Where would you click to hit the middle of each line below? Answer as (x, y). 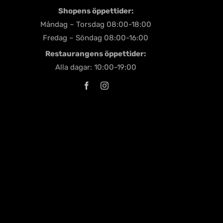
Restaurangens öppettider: (96, 54)
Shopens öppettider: (96, 11)
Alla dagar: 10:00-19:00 (96, 67)
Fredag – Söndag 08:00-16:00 (96, 38)
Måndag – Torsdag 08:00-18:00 (96, 24)
